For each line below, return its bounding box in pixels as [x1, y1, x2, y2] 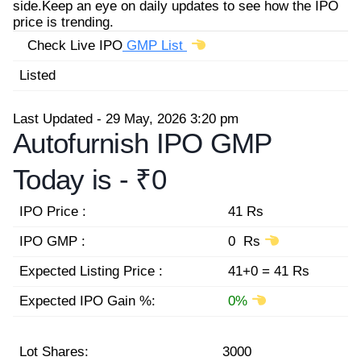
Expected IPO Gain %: [19, 293, 156, 309]
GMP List [122, 37, 187, 53]
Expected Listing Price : [19, 263, 163, 279]
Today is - [13, 164, 136, 195]
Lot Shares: [19, 343, 89, 359]
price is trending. [13, 14, 114, 30]
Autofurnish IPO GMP [13, 127, 272, 159]
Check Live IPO [19, 37, 122, 53]
